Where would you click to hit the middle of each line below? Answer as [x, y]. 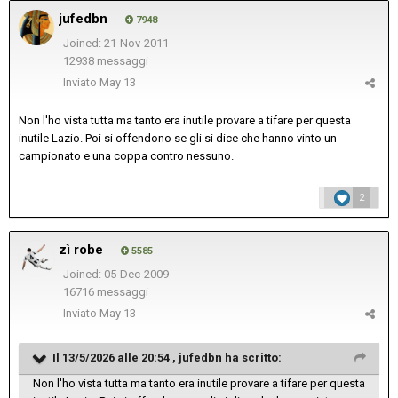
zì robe [81, 250]
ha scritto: [252, 358]
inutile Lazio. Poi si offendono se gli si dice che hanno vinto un [178, 139]
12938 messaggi [105, 61]
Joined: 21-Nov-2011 [115, 44]
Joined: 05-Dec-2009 [115, 275]
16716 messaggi [105, 292]
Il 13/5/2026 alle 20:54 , [115, 358]
